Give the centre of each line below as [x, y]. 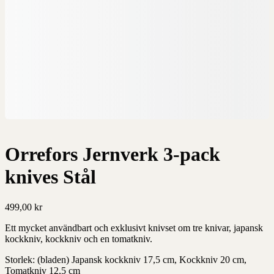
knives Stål [50, 177]
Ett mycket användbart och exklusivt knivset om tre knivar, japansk [134, 228]
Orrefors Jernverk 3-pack [113, 154]
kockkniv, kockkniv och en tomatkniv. [79, 239]
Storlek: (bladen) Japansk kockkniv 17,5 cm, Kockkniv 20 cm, [126, 259]
